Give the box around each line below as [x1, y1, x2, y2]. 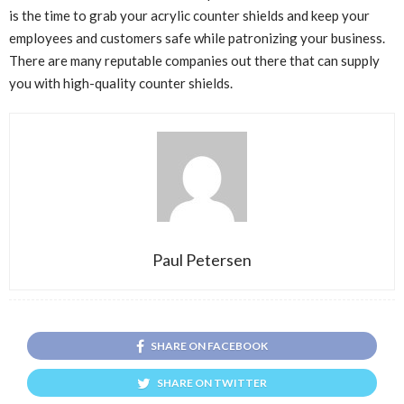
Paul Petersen [152, 250, 252, 271]
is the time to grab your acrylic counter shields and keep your [9, 7, 370, 24]
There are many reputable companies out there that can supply [9, 52, 380, 69]
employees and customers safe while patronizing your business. [9, 30, 385, 47]
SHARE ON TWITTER [157, 376, 267, 390]
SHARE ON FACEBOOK [151, 339, 268, 353]
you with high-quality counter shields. [9, 75, 233, 92]
